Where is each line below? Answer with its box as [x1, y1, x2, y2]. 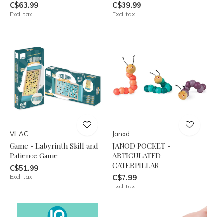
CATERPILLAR [112, 160, 159, 170]
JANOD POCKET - [112, 140, 170, 151]
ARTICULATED [112, 150, 161, 160]
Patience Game [10, 150, 58, 160]
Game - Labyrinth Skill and [10, 140, 98, 151]
